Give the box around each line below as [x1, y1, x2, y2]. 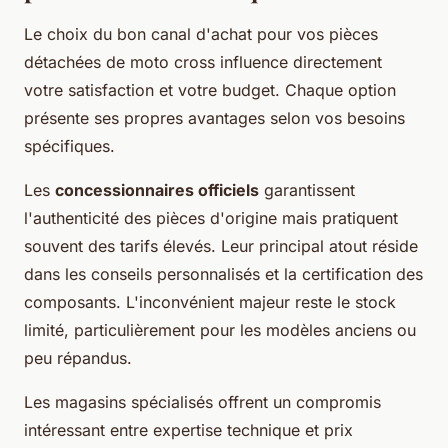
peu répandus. [24, 347, 132, 368]
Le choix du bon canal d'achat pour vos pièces [24, 23, 378, 44]
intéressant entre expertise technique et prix [24, 419, 353, 440]
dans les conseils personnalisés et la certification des [24, 263, 423, 284]
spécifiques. [24, 135, 115, 156]
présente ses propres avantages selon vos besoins [24, 107, 405, 128]
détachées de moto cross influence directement [24, 51, 382, 72]
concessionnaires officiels [55, 179, 259, 200]
